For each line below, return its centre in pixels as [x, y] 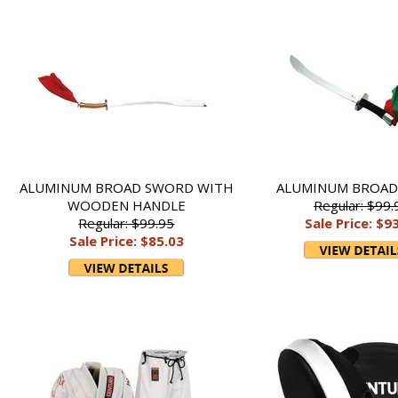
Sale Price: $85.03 [126, 241]
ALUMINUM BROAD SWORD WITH [126, 187]
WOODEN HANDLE [126, 205]
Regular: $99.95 [127, 223]
